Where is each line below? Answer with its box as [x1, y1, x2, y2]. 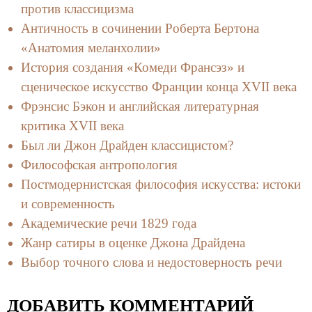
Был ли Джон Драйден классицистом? [21, 138, 233, 153]
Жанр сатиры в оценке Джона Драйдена [21, 235, 245, 251]
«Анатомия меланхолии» [21, 40, 161, 56]
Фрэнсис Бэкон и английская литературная [21, 99, 259, 114]
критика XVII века [21, 118, 124, 134]
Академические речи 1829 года [21, 216, 196, 231]
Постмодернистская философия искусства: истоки [21, 177, 301, 192]
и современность [21, 196, 115, 212]
